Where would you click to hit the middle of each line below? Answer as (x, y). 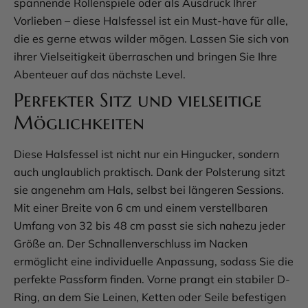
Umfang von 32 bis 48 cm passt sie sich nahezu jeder (150, 226)
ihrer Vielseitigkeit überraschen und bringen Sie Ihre (145, 57)
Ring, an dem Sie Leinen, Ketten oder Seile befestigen (150, 297)
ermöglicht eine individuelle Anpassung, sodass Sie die (154, 262)
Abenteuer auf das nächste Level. (100, 75)
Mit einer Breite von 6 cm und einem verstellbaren (141, 208)
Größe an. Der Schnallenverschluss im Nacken (131, 244)
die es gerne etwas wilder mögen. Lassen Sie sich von (151, 39)
